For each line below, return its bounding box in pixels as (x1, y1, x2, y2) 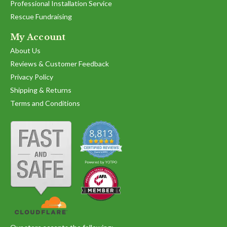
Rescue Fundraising (10, 12, 72, 21)
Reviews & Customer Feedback (10, 59, 109, 68)
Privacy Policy (10, 72, 53, 82)
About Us (10, 46, 41, 55)
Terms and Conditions (10, 99, 80, 108)
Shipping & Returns (10, 86, 71, 95)
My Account (10, 32, 66, 43)
